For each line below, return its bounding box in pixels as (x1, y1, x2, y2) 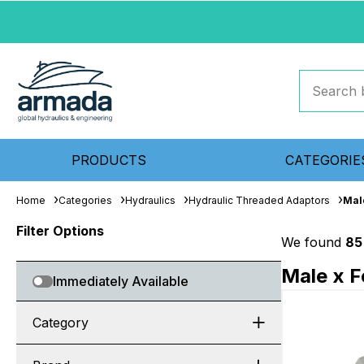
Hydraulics (125, 194, 175, 206)
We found (281, 234, 345, 250)
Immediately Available (53, 273, 188, 289)
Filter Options (16, 223, 104, 239)
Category (32, 314, 89, 331)
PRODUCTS (71, 152, 147, 168)
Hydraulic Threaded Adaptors (188, 194, 330, 206)
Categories (58, 194, 112, 206)
